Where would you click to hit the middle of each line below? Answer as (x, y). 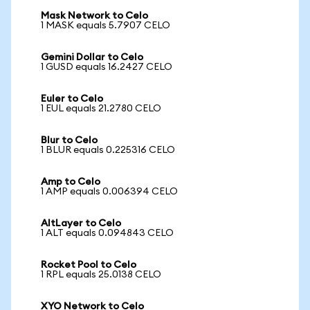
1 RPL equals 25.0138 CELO (101, 275)
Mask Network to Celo (94, 16)
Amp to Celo (71, 182)
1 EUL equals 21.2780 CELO (101, 109)
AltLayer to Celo (81, 224)
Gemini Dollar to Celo (92, 57)
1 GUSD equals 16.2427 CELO (107, 67)
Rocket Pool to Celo (89, 265)
